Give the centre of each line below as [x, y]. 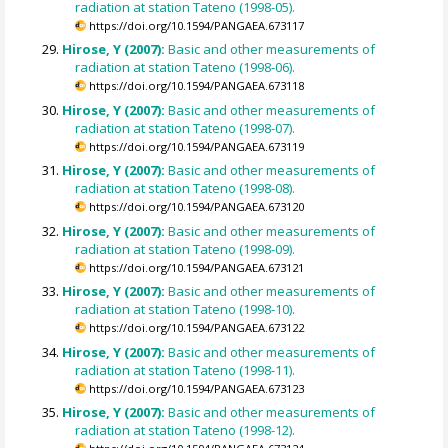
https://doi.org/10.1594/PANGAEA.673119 [197, 146]
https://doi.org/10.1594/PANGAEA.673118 [197, 86]
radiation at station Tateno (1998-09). [185, 248]
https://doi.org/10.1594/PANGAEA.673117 [197, 25]
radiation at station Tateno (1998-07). [185, 127]
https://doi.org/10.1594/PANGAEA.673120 [197, 207]
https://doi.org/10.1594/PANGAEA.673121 [197, 267]
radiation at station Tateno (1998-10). [185, 309]
